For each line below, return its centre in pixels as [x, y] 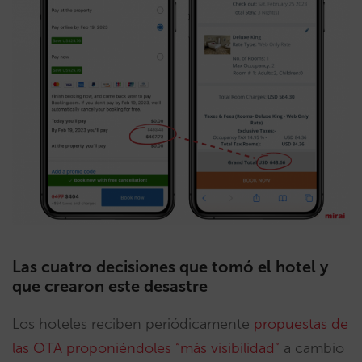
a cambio [312, 349]
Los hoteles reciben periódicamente [133, 324]
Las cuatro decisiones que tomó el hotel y [170, 267]
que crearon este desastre [110, 286]
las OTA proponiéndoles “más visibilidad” [146, 349]
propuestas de [301, 324]
